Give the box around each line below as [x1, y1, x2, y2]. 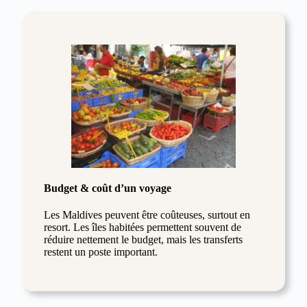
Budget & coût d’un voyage [44, 182, 171, 195]
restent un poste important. [44, 246, 158, 258]
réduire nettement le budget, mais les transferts [44, 234, 243, 246]
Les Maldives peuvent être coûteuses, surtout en [44, 209, 250, 221]
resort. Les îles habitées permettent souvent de [44, 221, 241, 234]
